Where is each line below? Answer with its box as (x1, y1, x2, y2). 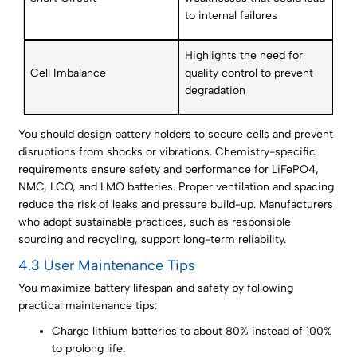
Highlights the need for (185, 49, 304, 63)
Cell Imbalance (30, 66, 107, 80)
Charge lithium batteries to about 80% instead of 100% (52, 324, 333, 339)
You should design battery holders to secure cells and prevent (18, 127, 334, 142)
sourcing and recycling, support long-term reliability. (18, 233, 287, 247)
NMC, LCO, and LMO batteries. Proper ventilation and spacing (18, 180, 335, 194)
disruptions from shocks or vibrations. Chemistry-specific (18, 145, 316, 159)
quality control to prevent (185, 66, 314, 80)
